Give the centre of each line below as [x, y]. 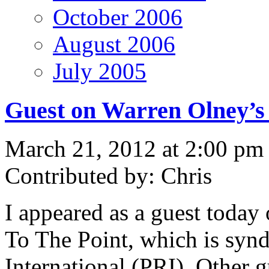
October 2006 [118, 17]
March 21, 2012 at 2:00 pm [134, 149]
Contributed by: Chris [108, 176]
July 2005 [100, 71]
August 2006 [114, 44]
